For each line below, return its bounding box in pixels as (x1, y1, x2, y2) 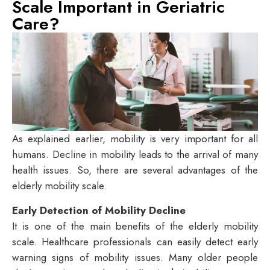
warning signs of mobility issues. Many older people (12, 250, 258, 265)
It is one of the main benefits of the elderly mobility (12, 218, 258, 233)
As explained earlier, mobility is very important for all (12, 131, 258, 146)
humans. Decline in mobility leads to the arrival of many (12, 147, 258, 162)
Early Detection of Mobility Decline (12, 202, 186, 218)
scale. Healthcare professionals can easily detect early (12, 234, 258, 249)
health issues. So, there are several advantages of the (12, 163, 258, 178)
